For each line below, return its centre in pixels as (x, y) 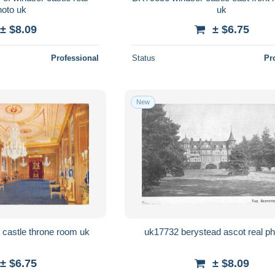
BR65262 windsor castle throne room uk (85, 231)
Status (144, 58)
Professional (75, 58)
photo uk (22, 9)
